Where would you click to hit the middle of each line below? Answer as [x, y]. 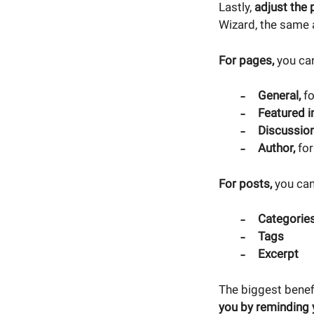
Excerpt [278, 254]
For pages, [246, 60]
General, [279, 96]
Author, [276, 148]
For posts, [245, 183]
